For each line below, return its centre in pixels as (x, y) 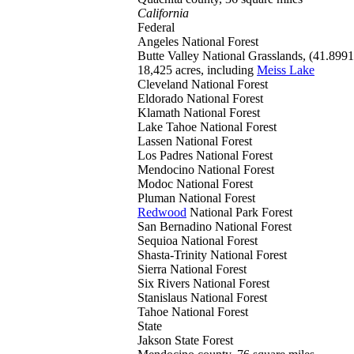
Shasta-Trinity (174, 255)
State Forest (204, 340)
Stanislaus (164, 298)
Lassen (156, 141)
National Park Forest (241, 212)
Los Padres (167, 155)
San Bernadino (176, 226)
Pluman (158, 198)
